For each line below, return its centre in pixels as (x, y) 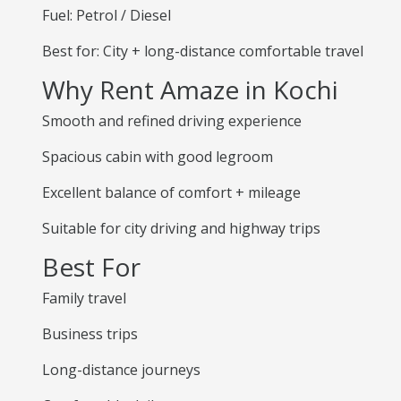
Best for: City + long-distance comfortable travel (203, 51)
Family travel (84, 298)
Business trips (90, 334)
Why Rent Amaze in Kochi (190, 90)
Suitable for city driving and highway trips (181, 228)
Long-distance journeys (121, 370)
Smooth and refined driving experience (172, 121)
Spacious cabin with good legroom (158, 157)
